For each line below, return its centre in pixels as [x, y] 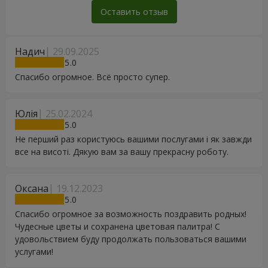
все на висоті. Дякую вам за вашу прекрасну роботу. [122, 152]
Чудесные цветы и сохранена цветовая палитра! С [118, 226]
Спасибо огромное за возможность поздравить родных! [131, 214]
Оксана [32, 188]
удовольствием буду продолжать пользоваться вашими [131, 239]
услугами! [34, 252]
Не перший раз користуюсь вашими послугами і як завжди [133, 139]
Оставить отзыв [134, 12]
